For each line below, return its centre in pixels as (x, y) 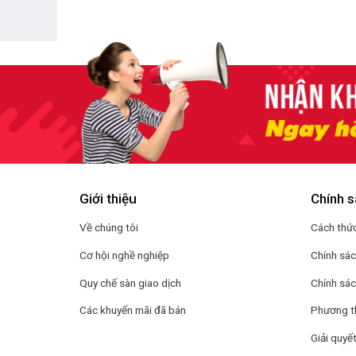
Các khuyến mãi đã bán (133, 310)
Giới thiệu (108, 199)
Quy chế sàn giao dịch (131, 282)
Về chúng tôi (109, 228)
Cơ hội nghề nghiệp (125, 255)
